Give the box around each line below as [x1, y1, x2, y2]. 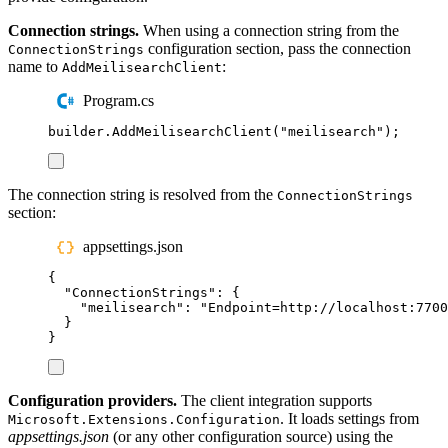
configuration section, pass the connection [144, 39, 411, 57]
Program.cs [83, 92, 155, 110]
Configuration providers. [8, 391, 177, 409]
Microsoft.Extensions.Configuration [8, 411, 280, 427]
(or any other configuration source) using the [109, 427, 393, 445]
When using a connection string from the [139, 21, 399, 39]
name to [8, 57, 62, 75]
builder [48, 123, 104, 139]
